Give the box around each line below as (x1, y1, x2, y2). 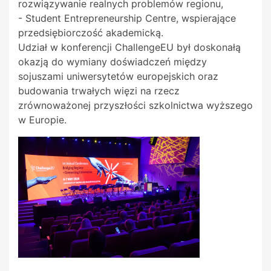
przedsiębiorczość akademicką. (18, 27, 163, 39)
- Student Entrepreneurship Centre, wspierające (18, 12, 236, 25)
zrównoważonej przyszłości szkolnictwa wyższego (18, 99, 253, 112)
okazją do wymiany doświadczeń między (18, 56, 207, 68)
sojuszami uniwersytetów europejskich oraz (18, 70, 218, 83)
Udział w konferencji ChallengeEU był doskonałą (18, 41, 241, 54)
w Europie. (18, 114, 67, 126)
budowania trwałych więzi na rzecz (18, 85, 180, 97)
